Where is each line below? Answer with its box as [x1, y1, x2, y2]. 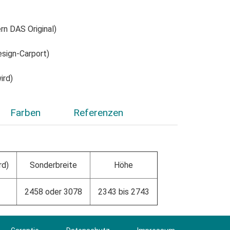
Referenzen [73, 106, 123, 119]
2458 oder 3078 [24, 186, 82, 197]
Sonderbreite [29, 160, 77, 170]
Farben [10, 106, 41, 119]
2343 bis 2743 [98, 186, 149, 197]
